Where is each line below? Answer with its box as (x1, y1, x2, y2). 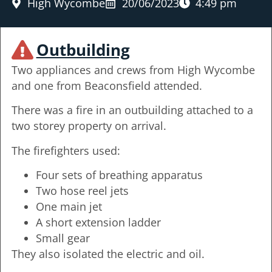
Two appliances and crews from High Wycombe (11, 62, 255, 77)
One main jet (35, 199, 102, 214)
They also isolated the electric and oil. (11, 246, 205, 262)
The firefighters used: (11, 143, 120, 158)
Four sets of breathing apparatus (35, 168, 203, 183)
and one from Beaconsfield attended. (11, 78, 202, 93)
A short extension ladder (35, 215, 161, 230)
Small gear (35, 231, 90, 246)
